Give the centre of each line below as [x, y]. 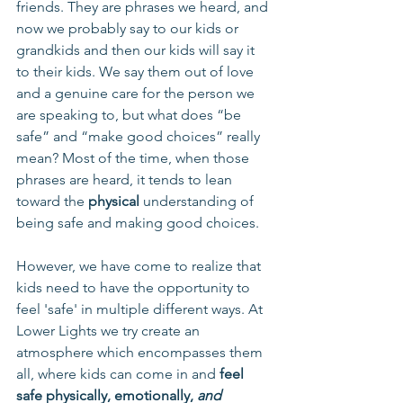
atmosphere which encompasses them [141, 352]
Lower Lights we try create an [110, 331]
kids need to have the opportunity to [135, 287]
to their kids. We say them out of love [137, 72]
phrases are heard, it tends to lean [126, 179]
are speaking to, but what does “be [130, 115]
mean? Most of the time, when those [134, 158]
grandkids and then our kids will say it [137, 50]
